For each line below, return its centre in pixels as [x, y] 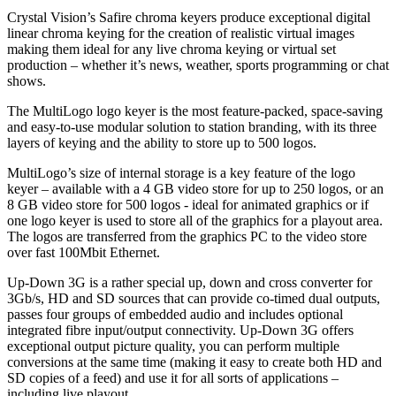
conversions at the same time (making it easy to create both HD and [194, 362]
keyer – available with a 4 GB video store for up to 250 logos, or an [195, 188]
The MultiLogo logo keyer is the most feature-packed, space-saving [195, 110]
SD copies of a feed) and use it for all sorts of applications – [173, 377]
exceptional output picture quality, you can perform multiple [173, 346]
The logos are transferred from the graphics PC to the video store [187, 236]
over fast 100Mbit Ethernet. [84, 252]
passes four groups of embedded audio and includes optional [175, 314]
